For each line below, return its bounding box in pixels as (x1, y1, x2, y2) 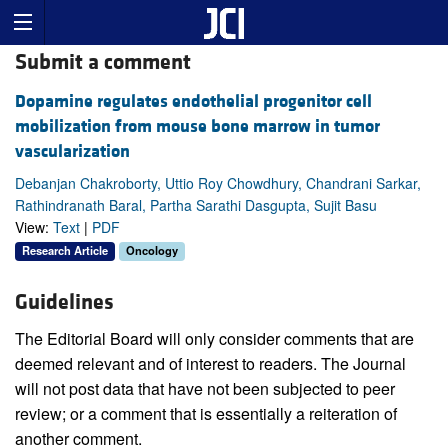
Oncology (126, 242, 178, 259)
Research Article (22, 242, 108, 259)
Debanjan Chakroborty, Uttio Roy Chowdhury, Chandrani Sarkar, (15, 173, 421, 194)
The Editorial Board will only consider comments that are (15, 327, 414, 351)
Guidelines (15, 289, 114, 317)
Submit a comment (15, 49, 191, 77)
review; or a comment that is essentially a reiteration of (15, 402, 397, 426)
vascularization (15, 140, 130, 164)
